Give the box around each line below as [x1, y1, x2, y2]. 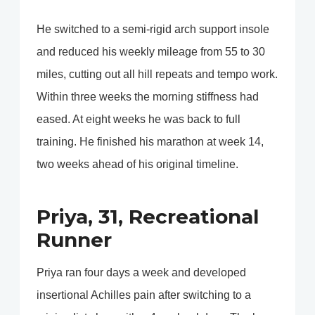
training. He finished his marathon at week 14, [37, 136, 264, 148]
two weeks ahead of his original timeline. [37, 158, 238, 171]
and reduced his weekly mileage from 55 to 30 [37, 46, 265, 58]
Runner [37, 228, 112, 252]
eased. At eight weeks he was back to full [37, 113, 240, 126]
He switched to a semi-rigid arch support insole [37, 23, 269, 36]
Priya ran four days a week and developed [37, 266, 246, 279]
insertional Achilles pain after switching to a [37, 289, 251, 302]
